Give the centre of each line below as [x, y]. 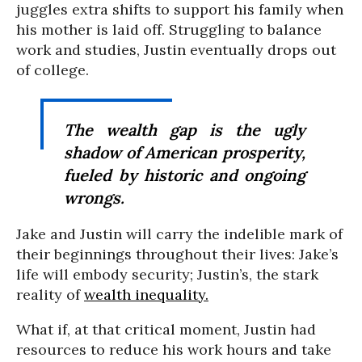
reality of [50, 295]
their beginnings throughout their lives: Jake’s [177, 254]
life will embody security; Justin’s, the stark [167, 274]
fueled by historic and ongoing [185, 175]
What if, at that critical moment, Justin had [166, 329]
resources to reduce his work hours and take [174, 349]
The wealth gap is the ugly [185, 130]
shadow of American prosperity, [185, 152]
